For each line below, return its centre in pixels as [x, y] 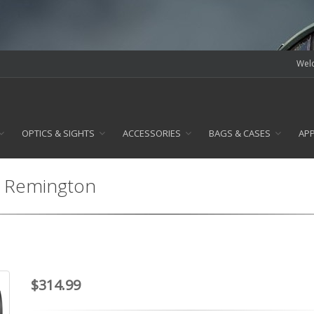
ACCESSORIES [151, 133]
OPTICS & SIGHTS [58, 133]
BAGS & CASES [239, 133]
